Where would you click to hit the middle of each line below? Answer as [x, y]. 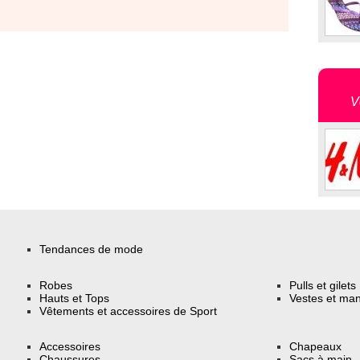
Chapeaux [316, 347]
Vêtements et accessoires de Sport [129, 311]
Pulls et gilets [323, 285]
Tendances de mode [92, 249]
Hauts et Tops [75, 298]
